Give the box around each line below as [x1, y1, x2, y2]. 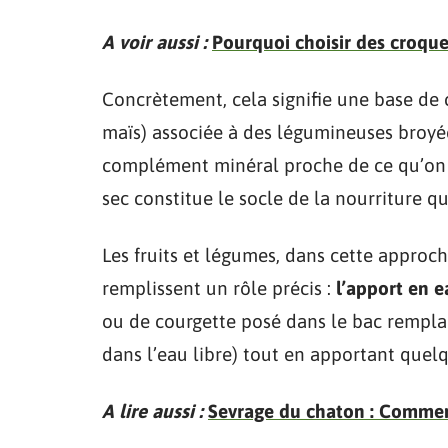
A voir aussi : [102, 31, 207, 53]
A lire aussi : [102, 400, 203, 422]
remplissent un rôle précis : [102, 277, 336, 299]
